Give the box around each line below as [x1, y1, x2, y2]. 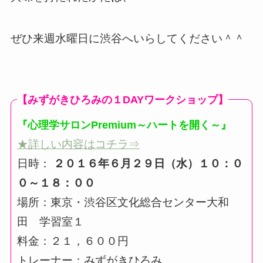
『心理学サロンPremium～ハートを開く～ [16, 119, 221, 131]
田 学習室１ [16, 215, 84, 228]
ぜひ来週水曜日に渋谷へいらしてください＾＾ [10, 32, 245, 45]
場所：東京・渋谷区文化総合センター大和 [16, 195, 229, 208]
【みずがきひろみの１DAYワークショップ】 [16, 93, 228, 106]
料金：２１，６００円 [16, 234, 129, 247]
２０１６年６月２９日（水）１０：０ [50, 157, 243, 170]
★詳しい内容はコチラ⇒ [16, 137, 140, 150]
